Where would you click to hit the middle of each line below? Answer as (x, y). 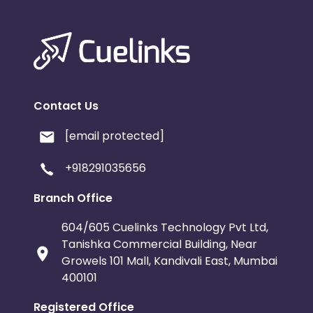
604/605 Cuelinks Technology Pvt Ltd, (165, 227)
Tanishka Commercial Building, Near (159, 244)
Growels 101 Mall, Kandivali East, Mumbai (169, 261)
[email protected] (115, 136)
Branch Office (73, 198)
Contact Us (66, 105)
